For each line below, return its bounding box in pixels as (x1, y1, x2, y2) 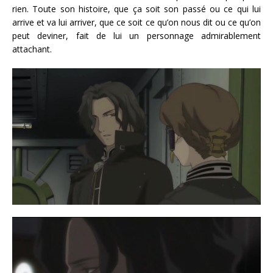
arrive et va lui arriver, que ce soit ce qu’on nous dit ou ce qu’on (12, 16, 261, 29)
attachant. (12, 43, 52, 55)
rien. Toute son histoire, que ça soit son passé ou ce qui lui (12, 3, 261, 15)
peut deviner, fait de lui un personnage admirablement (12, 30, 261, 42)
